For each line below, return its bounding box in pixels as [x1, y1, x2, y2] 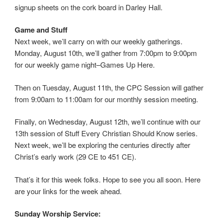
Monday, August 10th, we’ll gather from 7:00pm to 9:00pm [15, 48, 197, 58]
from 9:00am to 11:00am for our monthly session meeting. [15, 93, 198, 104]
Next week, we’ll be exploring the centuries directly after [15, 140, 190, 150]
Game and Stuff [15, 24, 68, 36]
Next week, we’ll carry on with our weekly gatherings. [15, 36, 182, 47]
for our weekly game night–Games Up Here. [15, 59, 155, 70]
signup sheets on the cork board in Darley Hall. [15, 1, 163, 12]
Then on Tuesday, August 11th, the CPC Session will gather [15, 82, 203, 92]
